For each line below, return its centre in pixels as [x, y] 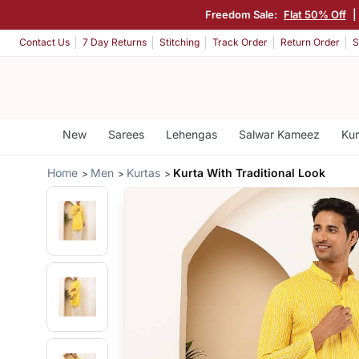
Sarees [126, 134]
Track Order [240, 42]
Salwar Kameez [279, 134]
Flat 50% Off [315, 14]
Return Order [310, 42]
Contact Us [44, 42]
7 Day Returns [115, 42]
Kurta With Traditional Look [250, 172]
